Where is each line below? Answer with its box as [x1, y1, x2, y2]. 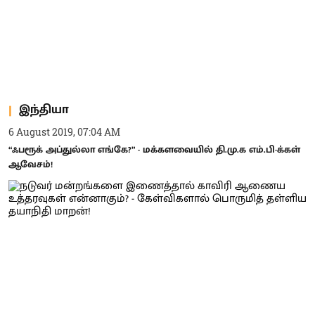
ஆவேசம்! [8, 155, 53, 172]
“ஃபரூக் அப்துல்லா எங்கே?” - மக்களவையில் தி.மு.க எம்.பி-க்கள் [8, 141, 300, 157]
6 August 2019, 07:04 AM [8, 124, 120, 139]
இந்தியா [19, 99, 69, 120]
